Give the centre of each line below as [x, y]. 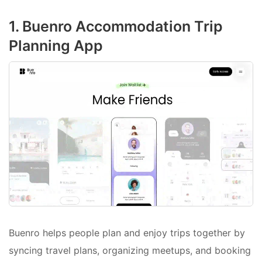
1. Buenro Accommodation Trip [116, 27]
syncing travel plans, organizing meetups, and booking [130, 250]
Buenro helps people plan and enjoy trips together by [127, 232]
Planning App [56, 46]
